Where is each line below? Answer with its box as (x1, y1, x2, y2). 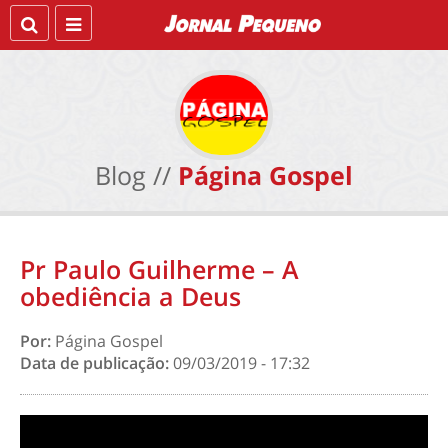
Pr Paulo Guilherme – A (20, 252, 299, 286)
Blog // (95, 158, 171, 192)
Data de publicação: (20, 352, 173, 374)
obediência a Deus (20, 279, 241, 313)
